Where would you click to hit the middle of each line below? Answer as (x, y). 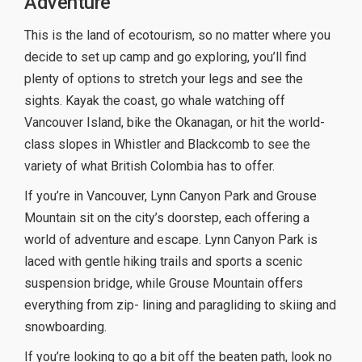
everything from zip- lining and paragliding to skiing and (180, 305)
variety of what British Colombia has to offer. (149, 166)
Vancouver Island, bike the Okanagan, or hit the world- (175, 123)
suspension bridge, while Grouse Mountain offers (164, 284)
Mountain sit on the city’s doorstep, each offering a (167, 218)
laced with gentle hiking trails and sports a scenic (163, 262)
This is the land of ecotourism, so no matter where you (177, 36)
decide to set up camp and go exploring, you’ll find (165, 57)
